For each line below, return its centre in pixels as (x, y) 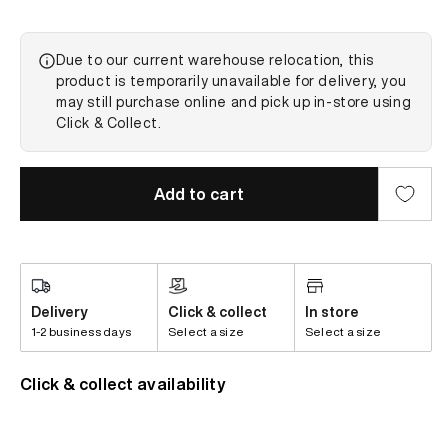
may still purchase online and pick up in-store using (234, 102)
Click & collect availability (123, 384)
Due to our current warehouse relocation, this (215, 60)
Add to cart (199, 194)
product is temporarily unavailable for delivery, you (231, 81)
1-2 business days (81, 332)
